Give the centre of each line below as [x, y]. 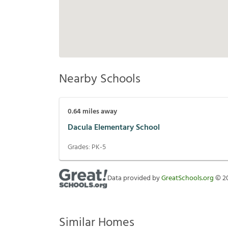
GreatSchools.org [188, 179]
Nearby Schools [100, 80]
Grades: [80, 148]
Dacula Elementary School [114, 127]
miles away [99, 112]
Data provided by [134, 179]
